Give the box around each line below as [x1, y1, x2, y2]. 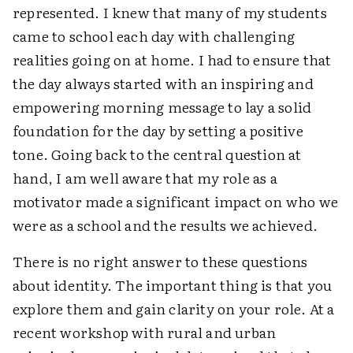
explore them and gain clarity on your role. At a [13, 297, 335, 319]
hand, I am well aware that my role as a [13, 166, 277, 188]
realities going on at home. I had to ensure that [13, 48, 332, 70]
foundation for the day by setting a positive [13, 119, 303, 141]
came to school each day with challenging [13, 24, 295, 46]
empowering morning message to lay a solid [13, 95, 312, 117]
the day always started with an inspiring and [13, 72, 314, 94]
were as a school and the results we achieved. [13, 214, 318, 236]
